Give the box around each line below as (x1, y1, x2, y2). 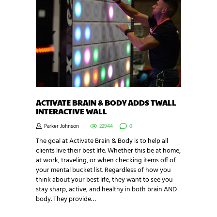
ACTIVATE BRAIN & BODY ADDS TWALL (36, 96, 176, 108)
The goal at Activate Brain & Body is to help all (36, 136, 168, 147)
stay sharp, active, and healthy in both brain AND (36, 184, 177, 196)
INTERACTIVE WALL (36, 105, 107, 117)
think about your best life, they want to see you (36, 174, 173, 186)
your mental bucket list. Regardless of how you (36, 165, 171, 176)
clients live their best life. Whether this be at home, (36, 145, 181, 157)
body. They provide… (36, 194, 96, 205)
